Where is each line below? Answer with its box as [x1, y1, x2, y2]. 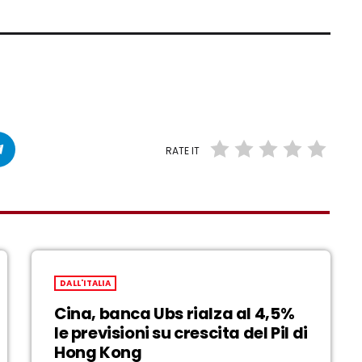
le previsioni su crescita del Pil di [54, 321, 308, 344]
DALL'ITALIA [60, 276, 111, 289]
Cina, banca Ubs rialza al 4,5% [54, 301, 295, 325]
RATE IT [166, 143, 200, 158]
